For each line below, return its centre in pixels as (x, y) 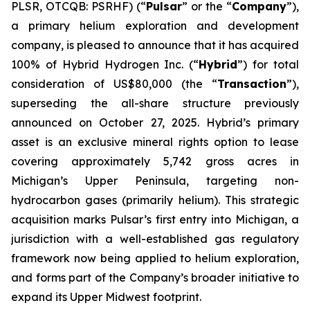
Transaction (252, 84)
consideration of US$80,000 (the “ (114, 84)
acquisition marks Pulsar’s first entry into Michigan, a (155, 219)
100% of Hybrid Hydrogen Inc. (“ (105, 64)
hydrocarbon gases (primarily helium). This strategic (155, 200)
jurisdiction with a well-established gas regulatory (155, 239)
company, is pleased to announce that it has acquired (155, 45)
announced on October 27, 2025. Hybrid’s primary (155, 122)
